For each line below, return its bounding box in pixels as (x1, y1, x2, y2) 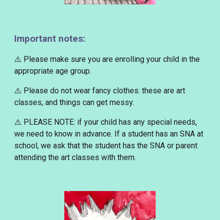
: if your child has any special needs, (74, 117, 197, 127)
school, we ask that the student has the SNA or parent (14, 141, 198, 151)
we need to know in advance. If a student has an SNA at (14, 129, 204, 139)
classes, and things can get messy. (14, 98, 137, 108)
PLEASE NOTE (22, 117, 74, 127)
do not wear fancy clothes (50, 86, 139, 96)
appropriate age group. (14, 66, 92, 76)
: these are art (138, 86, 186, 96)
